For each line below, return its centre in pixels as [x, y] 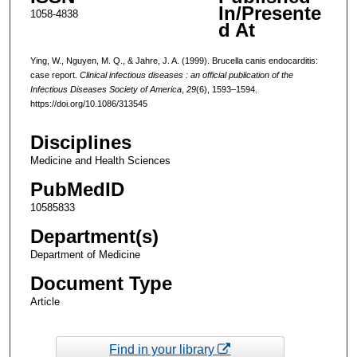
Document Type [101, 284]
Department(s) [94, 237]
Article [45, 302]
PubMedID [77, 190]
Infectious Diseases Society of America [106, 89]
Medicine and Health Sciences [100, 161]
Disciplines [80, 143]
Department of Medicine [85, 255]
